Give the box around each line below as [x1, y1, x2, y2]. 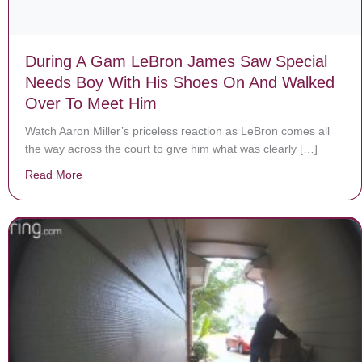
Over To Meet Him [25, 94, 157, 112]
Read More [25, 167, 82, 181]
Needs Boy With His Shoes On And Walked [25, 73, 335, 91]
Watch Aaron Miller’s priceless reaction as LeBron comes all [25, 124, 330, 137]
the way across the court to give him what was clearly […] [25, 141, 318, 155]
